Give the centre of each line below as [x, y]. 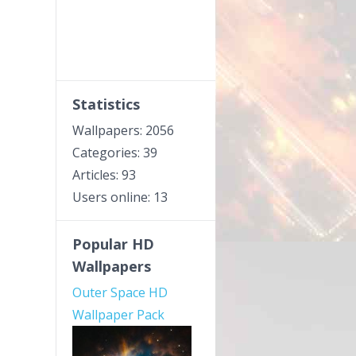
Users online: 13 [120, 197]
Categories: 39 [115, 153]
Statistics [106, 104]
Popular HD [113, 244]
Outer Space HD [120, 292]
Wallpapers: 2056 [123, 130]
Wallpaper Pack [118, 315]
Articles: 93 [104, 175]
